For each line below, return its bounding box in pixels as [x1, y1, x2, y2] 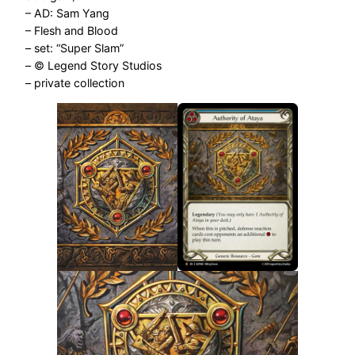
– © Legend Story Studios [25, 58, 162, 72]
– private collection [25, 75, 124, 90]
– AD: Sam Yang [25, 6, 109, 20]
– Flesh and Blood [25, 23, 118, 37]
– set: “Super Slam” [25, 40, 124, 55]
